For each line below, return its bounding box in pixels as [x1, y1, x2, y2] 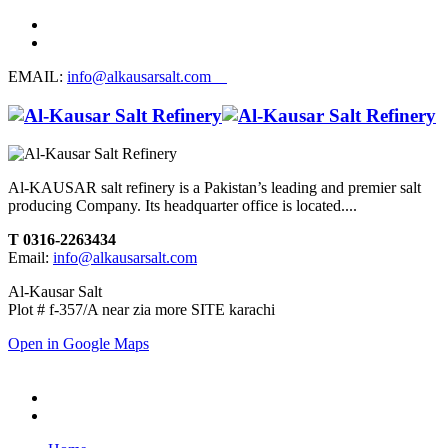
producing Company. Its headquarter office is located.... [8, 197, 357, 215]
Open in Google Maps [8, 335, 149, 353]
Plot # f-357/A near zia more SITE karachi [8, 301, 275, 319]
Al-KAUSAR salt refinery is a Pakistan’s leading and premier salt [8, 179, 421, 197]
